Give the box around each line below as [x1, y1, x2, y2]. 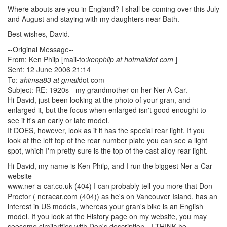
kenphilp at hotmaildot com [87, 54, 175, 64]
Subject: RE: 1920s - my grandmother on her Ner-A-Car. [8, 84, 187, 95]
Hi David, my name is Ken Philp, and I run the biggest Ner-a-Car [8, 160, 212, 171]
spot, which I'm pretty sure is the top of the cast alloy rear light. [8, 145, 208, 156]
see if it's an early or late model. [8, 115, 109, 125]
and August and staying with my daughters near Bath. [8, 13, 179, 24]
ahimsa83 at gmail [20, 74, 79, 85]
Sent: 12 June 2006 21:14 [8, 64, 91, 74]
